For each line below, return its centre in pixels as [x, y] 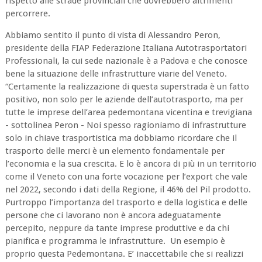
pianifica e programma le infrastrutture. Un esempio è [115, 241]
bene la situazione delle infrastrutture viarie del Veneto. [116, 73]
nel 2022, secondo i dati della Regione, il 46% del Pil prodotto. [128, 189]
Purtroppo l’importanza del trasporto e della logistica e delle [126, 202]
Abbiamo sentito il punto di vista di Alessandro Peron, [113, 35]
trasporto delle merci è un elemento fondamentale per [115, 151]
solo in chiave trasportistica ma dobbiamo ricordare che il [121, 138]
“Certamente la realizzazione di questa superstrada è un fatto [127, 86]
